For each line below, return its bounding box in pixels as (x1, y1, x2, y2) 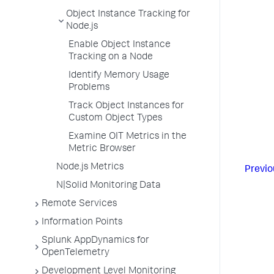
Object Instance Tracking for (66, 10, 190, 20)
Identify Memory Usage (68, 71, 169, 81)
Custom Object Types (68, 114, 162, 124)
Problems (68, 83, 109, 93)
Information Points (42, 218, 122, 228)
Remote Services (42, 199, 117, 209)
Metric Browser (68, 144, 136, 154)
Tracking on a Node (68, 53, 153, 62)
